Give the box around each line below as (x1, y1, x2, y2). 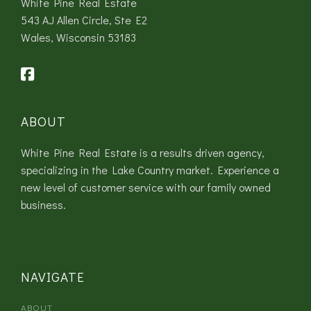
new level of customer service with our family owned (21, 180, 271, 195)
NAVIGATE (21, 268, 85, 286)
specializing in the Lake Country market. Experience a (21, 162, 279, 178)
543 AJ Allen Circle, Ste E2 (21, 12, 147, 28)
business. (21, 197, 66, 212)
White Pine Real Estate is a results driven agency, (21, 145, 264, 160)
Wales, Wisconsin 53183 (21, 30, 136, 45)
